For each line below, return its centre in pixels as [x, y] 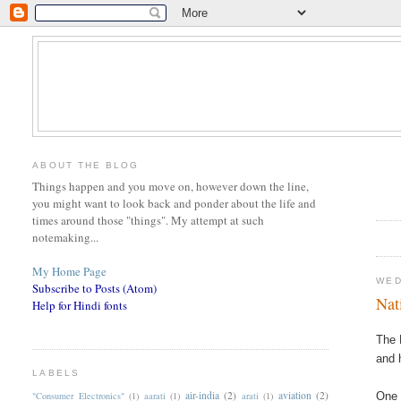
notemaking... [66, 238]
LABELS [56, 373]
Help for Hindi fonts [80, 306]
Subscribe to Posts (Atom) [95, 289]
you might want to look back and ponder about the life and [175, 204]
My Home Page [70, 272]
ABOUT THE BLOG [85, 165]
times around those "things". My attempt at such [149, 221]
